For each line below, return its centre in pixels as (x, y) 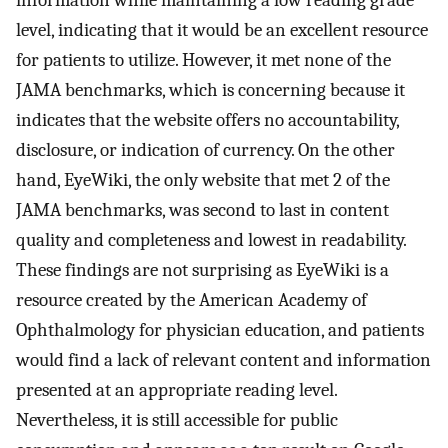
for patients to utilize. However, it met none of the (203, 59)
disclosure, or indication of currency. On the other (205, 149)
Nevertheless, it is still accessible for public (177, 419)
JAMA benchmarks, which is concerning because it (210, 89)
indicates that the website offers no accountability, (207, 119)
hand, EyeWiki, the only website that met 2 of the (203, 179)
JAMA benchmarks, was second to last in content (202, 209)
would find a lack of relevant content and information (223, 359)
